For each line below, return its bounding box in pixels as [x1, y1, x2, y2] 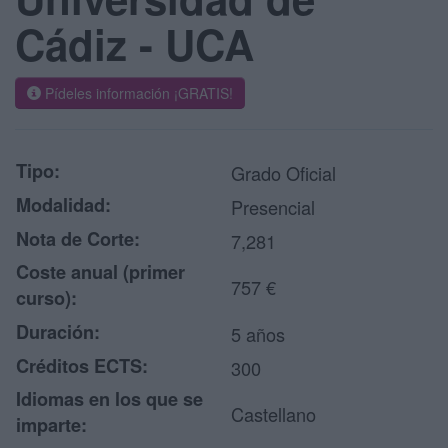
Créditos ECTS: [16, 353, 148, 379]
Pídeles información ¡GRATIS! [41, 83, 233, 103]
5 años [231, 321, 285, 347]
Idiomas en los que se [16, 386, 203, 412]
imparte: [16, 412, 87, 438]
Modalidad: [16, 192, 111, 218]
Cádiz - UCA [15, 14, 254, 74]
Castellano [231, 401, 316, 427]
